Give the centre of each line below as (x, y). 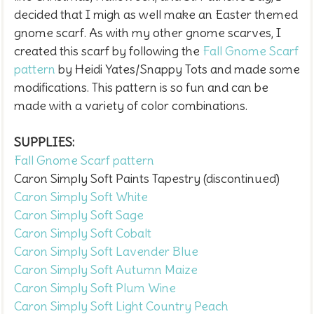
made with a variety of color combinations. (132, 105)
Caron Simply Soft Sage (79, 214)
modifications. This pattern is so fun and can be (141, 87)
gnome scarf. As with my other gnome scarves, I (148, 32)
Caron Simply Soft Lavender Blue (106, 251)
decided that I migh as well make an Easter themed (156, 14)
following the (166, 50)
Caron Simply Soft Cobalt (83, 233)
